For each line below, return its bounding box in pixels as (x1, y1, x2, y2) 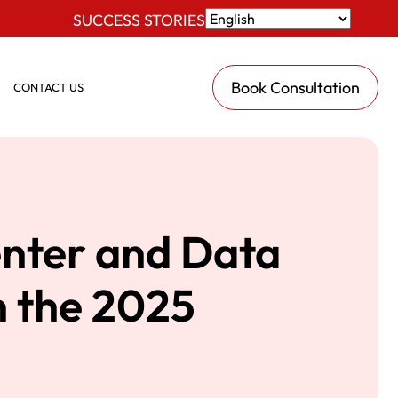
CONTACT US (12, 79, 84, 94)
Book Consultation (231, 76, 360, 98)
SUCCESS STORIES (73, 9, 205, 30)
